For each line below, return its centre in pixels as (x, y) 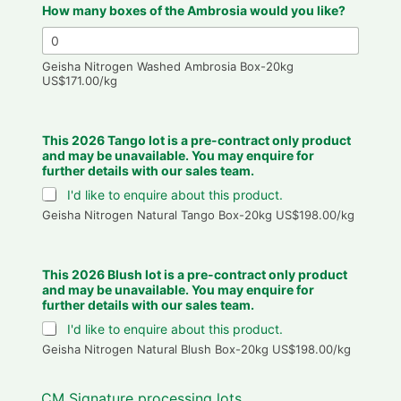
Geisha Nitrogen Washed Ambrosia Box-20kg (167, 66)
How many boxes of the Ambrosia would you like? (193, 10)
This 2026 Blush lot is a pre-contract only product (194, 274)
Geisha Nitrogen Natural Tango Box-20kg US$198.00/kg (198, 214)
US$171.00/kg (79, 80)
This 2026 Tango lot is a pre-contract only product (196, 140)
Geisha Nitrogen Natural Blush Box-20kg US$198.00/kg (196, 349)
